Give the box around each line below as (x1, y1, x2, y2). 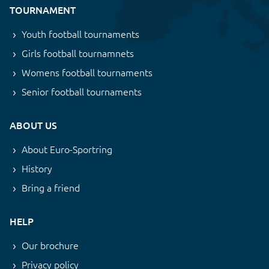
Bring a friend (22, 181, 80, 195)
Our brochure (22, 238, 79, 252)
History (22, 162, 52, 175)
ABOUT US (10, 118, 57, 132)
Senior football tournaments (22, 85, 142, 98)
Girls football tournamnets (22, 46, 134, 60)
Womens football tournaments (22, 65, 153, 79)
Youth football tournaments (22, 27, 139, 41)
